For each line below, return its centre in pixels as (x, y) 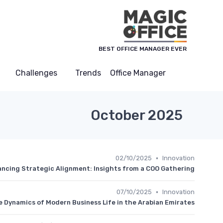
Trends (88, 73)
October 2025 (137, 115)
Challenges (36, 73)
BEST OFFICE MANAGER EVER (143, 49)
